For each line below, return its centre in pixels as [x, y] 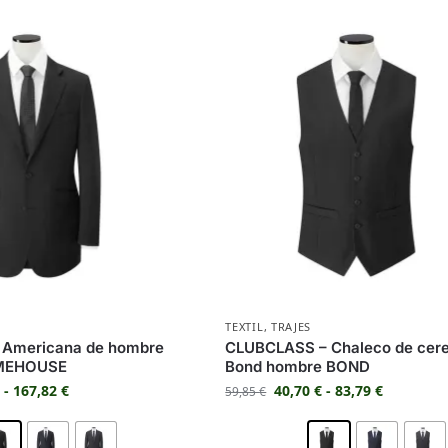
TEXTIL [244, 326]
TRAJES [291, 326]
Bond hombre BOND [298, 366]
